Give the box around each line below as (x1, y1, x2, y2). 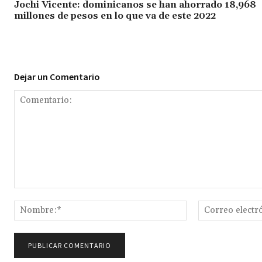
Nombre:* (186, 201, 224, 211)
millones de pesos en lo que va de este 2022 (14, 9, 216, 22)
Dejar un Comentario (14, 70, 100, 82)
